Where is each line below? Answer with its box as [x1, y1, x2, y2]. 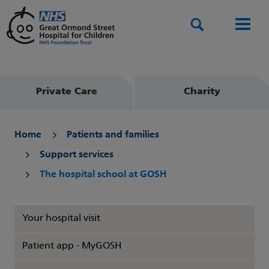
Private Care [35, 87, 97, 97]
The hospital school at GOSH [40, 170, 167, 180]
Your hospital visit [22, 214, 100, 224]
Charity [183, 87, 220, 97]
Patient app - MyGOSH [22, 241, 122, 252]
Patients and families [67, 130, 159, 141]
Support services [40, 150, 113, 160]
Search [203, 20, 233, 30]
